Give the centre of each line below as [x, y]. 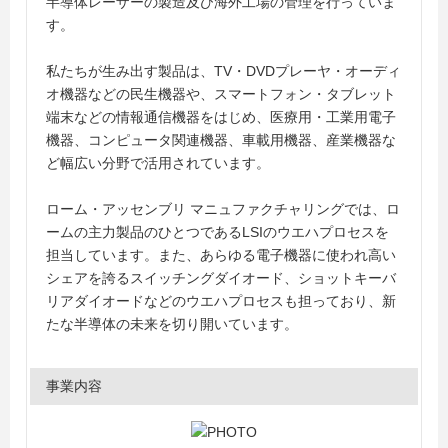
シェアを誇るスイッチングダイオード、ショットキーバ [221, 278]
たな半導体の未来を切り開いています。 [172, 324]
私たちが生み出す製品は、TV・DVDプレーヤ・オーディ [223, 71]
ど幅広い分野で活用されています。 [158, 163]
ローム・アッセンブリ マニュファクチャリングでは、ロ [223, 209]
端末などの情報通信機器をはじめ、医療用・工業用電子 [221, 117]
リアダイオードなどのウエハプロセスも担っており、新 [221, 301]
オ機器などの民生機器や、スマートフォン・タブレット [221, 94]
